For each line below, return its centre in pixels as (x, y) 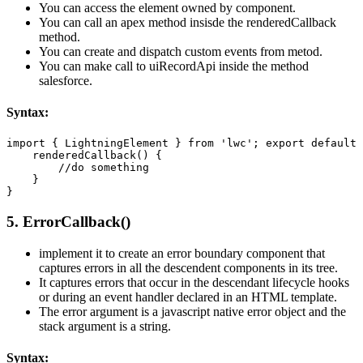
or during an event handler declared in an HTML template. (188, 297)
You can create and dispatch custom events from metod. (181, 51)
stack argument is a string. (105, 326)
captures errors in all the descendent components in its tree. (188, 267)
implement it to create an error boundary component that (182, 253)
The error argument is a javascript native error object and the (192, 311)
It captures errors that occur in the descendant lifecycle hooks (194, 282)
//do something (81, 168)
